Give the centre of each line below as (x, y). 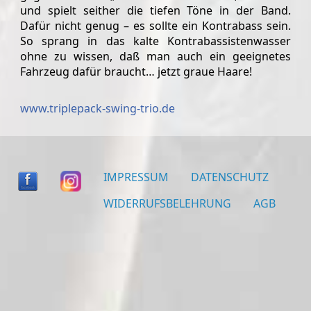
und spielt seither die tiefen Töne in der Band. (155, 10)
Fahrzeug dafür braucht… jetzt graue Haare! (136, 71)
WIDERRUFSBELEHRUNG (167, 203)
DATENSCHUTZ (229, 177)
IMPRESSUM (136, 177)
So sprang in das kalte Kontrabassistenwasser (155, 41)
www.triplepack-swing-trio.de (100, 108)
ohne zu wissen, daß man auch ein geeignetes (155, 56)
